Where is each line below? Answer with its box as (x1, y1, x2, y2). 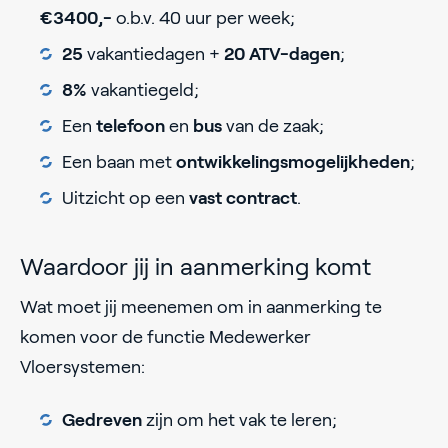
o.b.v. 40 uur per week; (116, 8, 295, 29)
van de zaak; (226, 116, 324, 137)
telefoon (96, 116, 169, 137)
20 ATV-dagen (224, 44, 340, 65)
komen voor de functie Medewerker (20, 327, 311, 348)
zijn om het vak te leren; (146, 410, 337, 431)
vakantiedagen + (87, 44, 224, 65)
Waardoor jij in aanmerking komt (20, 253, 371, 281)
